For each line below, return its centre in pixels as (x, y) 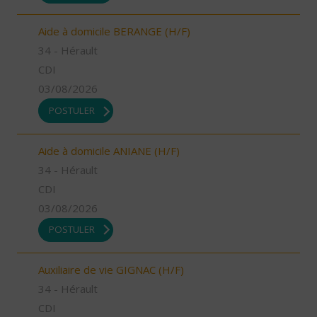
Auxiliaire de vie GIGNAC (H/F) (111, 270)
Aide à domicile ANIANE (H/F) (109, 150)
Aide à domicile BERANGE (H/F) (114, 31)
